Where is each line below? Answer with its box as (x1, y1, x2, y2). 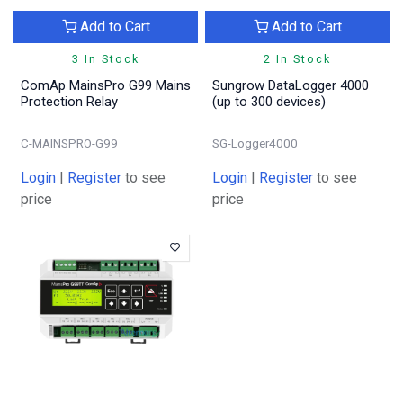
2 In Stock (264, 51, 331, 66)
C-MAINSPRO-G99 (21, 135, 118, 150)
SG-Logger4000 (212, 135, 298, 150)
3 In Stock (72, 51, 139, 66)
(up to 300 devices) (212, 93, 326, 110)
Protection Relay (21, 93, 118, 110)
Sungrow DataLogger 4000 (212, 76, 369, 94)
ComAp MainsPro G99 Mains (21, 76, 191, 94)
